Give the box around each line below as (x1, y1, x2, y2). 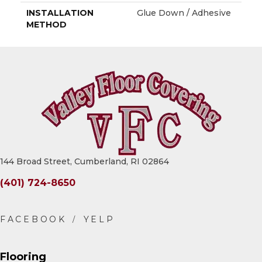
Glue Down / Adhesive (137, 7, 231, 18)
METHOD (26, 19, 67, 30)
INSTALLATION (26, 7, 94, 18)
